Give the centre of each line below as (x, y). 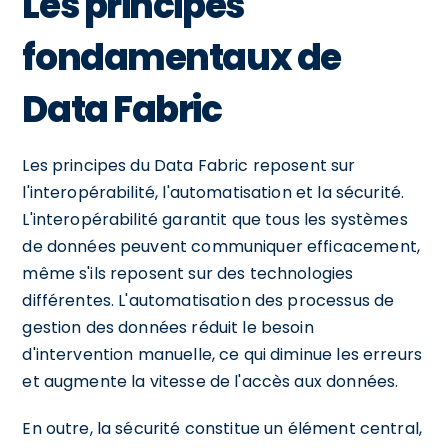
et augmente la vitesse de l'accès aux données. (210, 381)
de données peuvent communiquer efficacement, (221, 246)
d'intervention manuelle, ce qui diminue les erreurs (222, 354)
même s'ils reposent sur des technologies (188, 273)
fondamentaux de (181, 57)
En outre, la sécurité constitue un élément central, (222, 428)
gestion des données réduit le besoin (168, 327)
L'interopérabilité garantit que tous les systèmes (215, 219)
